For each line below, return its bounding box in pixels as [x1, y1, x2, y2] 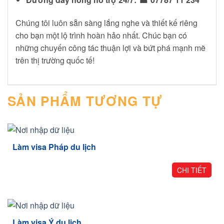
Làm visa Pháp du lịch [12, 141, 96, 153]
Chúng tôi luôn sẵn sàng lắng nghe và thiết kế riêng [15, 16, 197, 28]
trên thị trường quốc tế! [15, 54, 94, 66]
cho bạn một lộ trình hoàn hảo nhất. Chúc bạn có [15, 29, 187, 41]
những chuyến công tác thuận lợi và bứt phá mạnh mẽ [15, 41, 205, 53]
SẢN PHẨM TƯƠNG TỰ [7, 91, 163, 110]
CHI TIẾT [177, 165, 207, 175]
